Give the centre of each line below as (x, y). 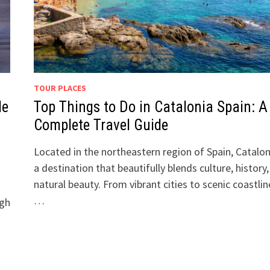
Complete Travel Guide (101, 125)
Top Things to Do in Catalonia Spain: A (150, 107)
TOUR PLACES (60, 88)
